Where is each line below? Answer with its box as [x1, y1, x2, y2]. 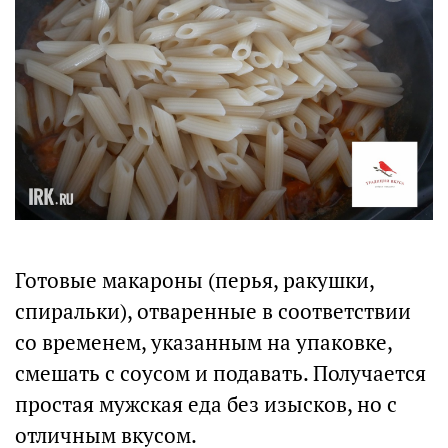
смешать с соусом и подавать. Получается [15, 360, 426, 388]
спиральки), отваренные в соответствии [15, 298, 411, 326]
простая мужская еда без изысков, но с [15, 391, 397, 419]
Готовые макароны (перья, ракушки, [15, 267, 374, 295]
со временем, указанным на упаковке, [15, 329, 392, 357]
